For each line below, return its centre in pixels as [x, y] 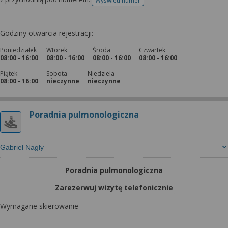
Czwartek [152, 50]
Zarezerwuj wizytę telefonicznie [114, 188]
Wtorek [57, 50]
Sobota [57, 74]
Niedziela [101, 74]
